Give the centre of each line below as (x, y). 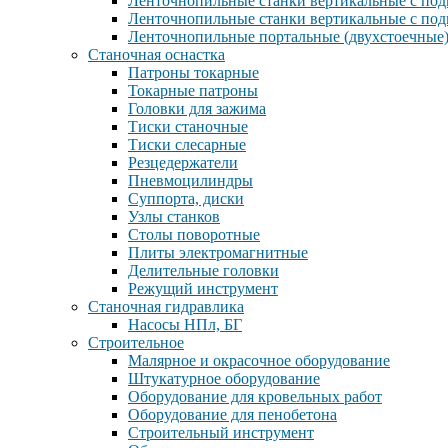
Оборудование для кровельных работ (255, 396)
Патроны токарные (193, 72)
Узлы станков (174, 216)
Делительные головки (203, 270)
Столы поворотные (194, 234)
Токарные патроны (193, 90)
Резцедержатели (183, 162)
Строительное (136, 342)
